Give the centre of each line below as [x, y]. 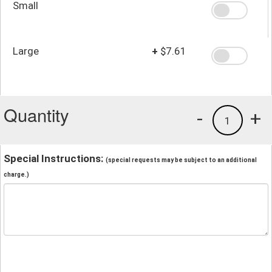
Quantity [36, 114]
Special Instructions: [55, 158]
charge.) [16, 174]
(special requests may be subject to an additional [181, 160]
